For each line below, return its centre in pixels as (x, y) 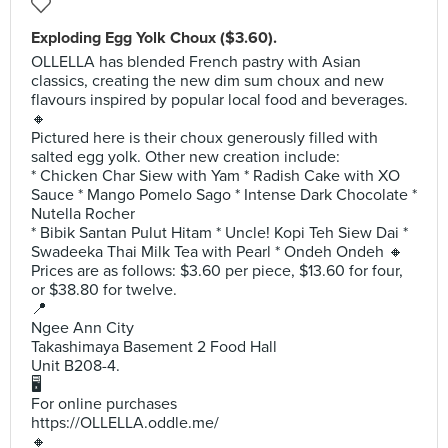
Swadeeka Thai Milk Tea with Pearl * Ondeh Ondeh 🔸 (217, 252)
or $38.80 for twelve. (104, 290)
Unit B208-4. (75, 366)
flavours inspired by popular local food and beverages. (219, 100)
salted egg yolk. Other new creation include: (185, 157)
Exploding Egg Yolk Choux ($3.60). (154, 38)
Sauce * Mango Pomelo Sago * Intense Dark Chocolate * (224, 195)
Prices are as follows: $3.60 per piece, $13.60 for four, (217, 271)
